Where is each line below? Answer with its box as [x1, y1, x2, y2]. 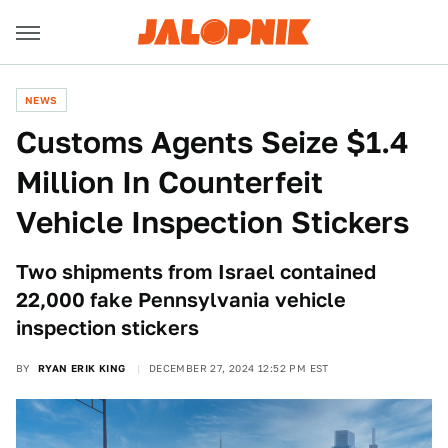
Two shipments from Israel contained [16, 260, 376, 284]
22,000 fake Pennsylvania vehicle [16, 288, 346, 312]
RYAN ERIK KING [37, 362, 126, 374]
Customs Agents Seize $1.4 [16, 124, 409, 160]
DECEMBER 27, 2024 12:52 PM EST [148, 362, 329, 374]
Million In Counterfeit [16, 164, 323, 200]
